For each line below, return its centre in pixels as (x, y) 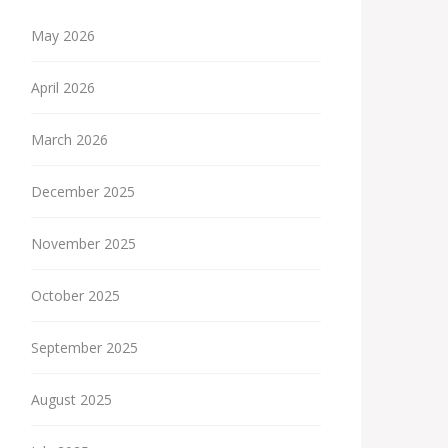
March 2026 (69, 139)
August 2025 (71, 399)
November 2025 (83, 243)
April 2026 (63, 87)
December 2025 (83, 191)
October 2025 (75, 295)
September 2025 (84, 347)
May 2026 (63, 35)
